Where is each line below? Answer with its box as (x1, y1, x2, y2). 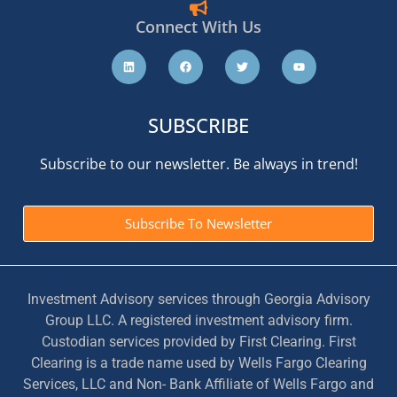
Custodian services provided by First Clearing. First (41, 332, 356, 350)
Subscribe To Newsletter (125, 214, 272, 232)
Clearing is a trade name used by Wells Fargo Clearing (30, 354, 367, 371)
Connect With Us (136, 16, 261, 38)
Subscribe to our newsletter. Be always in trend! (39, 154, 358, 175)
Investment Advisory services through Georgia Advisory (27, 290, 370, 307)
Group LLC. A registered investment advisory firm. (44, 311, 353, 329)
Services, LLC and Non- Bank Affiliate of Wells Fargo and (23, 375, 374, 393)
